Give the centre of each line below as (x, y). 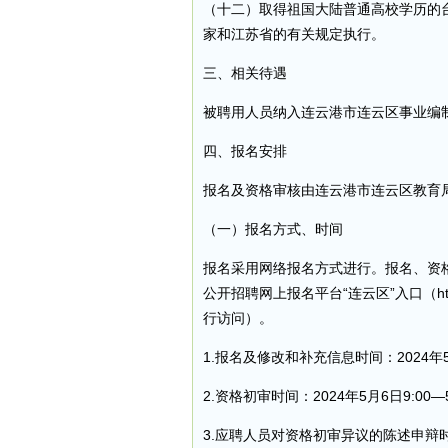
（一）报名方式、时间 (273, 229)
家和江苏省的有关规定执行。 (294, 34)
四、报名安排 (245, 151)
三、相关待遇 (245, 73)
